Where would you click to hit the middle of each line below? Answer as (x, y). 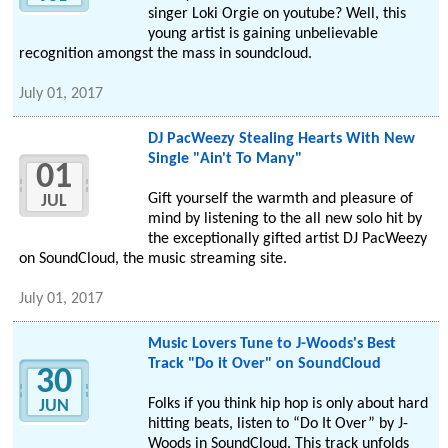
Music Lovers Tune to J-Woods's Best (271, 344)
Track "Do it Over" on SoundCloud (264, 364)
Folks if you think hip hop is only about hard (287, 404)
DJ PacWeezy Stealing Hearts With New (281, 139)
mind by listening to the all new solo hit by (284, 219)
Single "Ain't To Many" (224, 159)
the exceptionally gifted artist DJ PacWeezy (287, 239)
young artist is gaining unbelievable (262, 34)
